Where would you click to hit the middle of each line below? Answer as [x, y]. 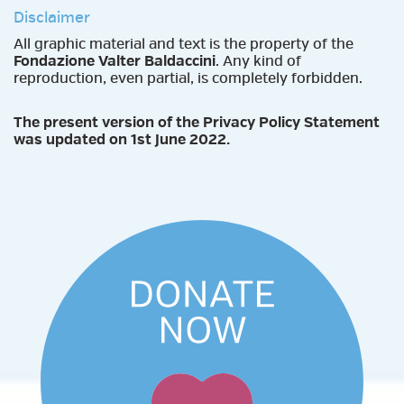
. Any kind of [258, 61]
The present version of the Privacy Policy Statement [197, 122]
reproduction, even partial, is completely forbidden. [188, 78]
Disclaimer [52, 17]
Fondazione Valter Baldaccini [115, 61]
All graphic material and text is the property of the [184, 44]
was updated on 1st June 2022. [122, 139]
